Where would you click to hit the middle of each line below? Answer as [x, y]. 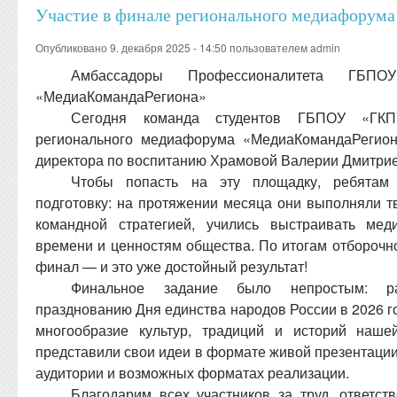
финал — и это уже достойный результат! [171, 267]
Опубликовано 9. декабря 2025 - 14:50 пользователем [173, 48]
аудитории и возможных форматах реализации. [192, 373]
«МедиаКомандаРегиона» [121, 97]
